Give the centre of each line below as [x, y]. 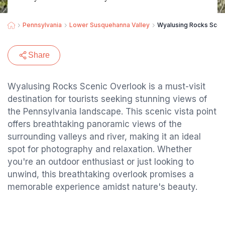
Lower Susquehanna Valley [109, 25]
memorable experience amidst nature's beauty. [102, 187]
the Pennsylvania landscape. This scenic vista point [112, 111]
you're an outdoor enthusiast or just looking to [101, 162]
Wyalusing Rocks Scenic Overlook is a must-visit [106, 86]
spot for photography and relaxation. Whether [100, 149]
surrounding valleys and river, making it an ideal [104, 137]
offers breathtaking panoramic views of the [95, 124]
